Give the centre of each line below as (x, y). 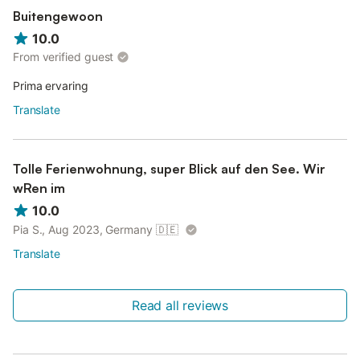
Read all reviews (180, 305)
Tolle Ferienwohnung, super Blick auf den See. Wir (169, 169)
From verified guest (63, 57)
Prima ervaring (51, 86)
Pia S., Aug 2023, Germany (83, 229)
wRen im (39, 188)
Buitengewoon (58, 16)
